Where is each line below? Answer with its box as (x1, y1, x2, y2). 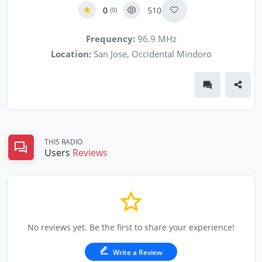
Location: (50, 48, 91, 60)
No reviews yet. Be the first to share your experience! (27, 222, 235, 233)
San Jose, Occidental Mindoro (91, 48, 212, 60)
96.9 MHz (135, 33, 177, 44)
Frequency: (85, 33, 135, 44)
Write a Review (111, 247, 163, 257)
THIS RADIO (44, 136, 82, 147)
